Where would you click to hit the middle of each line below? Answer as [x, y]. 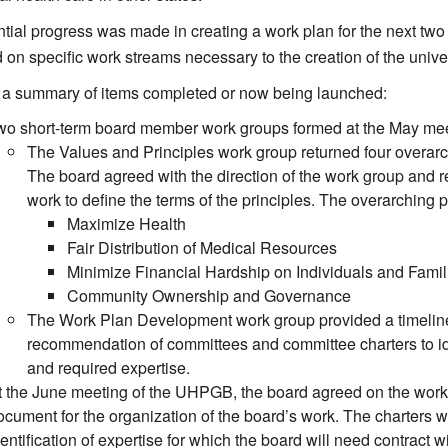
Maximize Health [126, 223]
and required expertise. [108, 367]
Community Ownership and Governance [208, 295]
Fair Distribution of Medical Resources [201, 247]
